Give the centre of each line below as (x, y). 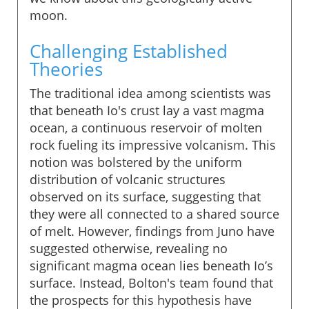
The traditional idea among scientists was (150, 93)
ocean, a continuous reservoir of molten (146, 127)
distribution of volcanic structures (128, 179)
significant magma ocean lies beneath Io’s (151, 265)
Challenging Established (129, 51)
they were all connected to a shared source (154, 213)
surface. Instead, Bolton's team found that (151, 282)
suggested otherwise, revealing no (129, 248)
